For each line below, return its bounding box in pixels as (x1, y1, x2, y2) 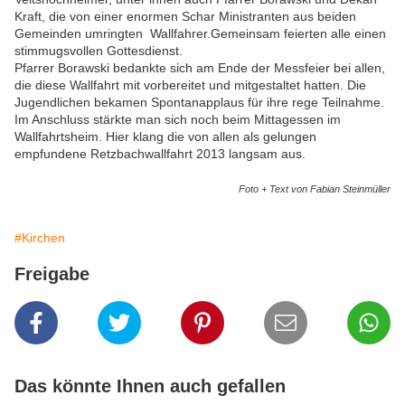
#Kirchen (14, 231, 65, 246)
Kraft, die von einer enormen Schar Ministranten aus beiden (14, 9, 356, 24)
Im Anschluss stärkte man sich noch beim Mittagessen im (14, 112, 341, 127)
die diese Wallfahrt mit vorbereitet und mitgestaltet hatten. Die (14, 78, 366, 93)
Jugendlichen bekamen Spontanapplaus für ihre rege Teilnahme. (14, 95, 384, 110)
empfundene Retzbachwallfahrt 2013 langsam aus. (14, 146, 306, 162)
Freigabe (14, 264, 89, 285)
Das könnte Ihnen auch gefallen (14, 376, 286, 397)
